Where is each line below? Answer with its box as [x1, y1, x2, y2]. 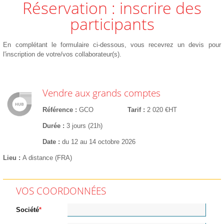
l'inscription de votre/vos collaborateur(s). [3, 50, 122, 58]
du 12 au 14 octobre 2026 [61, 138, 135, 146]
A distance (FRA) [22, 154, 72, 162]
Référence [42, 106, 73, 114]
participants [69, 13, 154, 34]
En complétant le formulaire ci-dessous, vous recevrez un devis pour [3, 41, 221, 48]
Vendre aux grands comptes [42, 85, 160, 99]
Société [15, 206, 39, 214]
